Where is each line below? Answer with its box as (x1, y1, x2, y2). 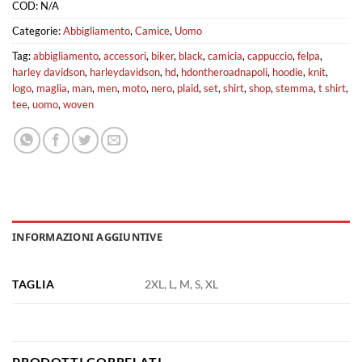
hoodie (272, 65, 303, 79)
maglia (36, 82, 67, 95)
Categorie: (12, 24, 63, 38)
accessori (103, 49, 146, 63)
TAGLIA (12, 277, 55, 292)
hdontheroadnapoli (181, 65, 267, 79)
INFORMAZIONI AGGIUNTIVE (12, 229, 162, 245)
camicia (208, 49, 242, 63)
